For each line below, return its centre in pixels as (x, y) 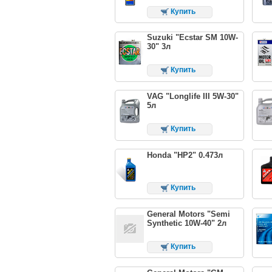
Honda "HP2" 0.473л (185, 155)
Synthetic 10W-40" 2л (186, 223)
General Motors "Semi (188, 214)
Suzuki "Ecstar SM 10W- (192, 38)
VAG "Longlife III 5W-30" (192, 97)
